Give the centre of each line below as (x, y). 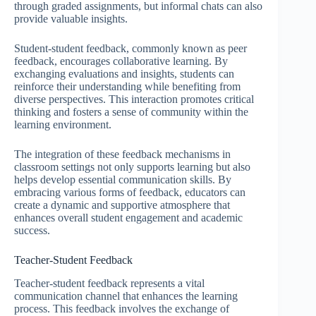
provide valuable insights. (71, 19)
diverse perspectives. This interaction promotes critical (134, 99)
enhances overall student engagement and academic (128, 218)
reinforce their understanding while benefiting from (127, 87)
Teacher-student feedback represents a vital (109, 283)
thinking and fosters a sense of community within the (131, 112)
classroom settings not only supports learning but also (132, 167)
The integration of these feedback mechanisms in (122, 154)
